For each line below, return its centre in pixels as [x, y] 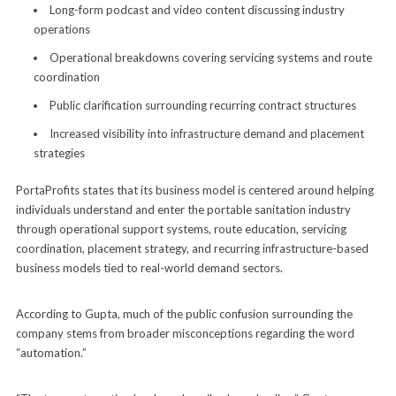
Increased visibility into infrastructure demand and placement [206, 133]
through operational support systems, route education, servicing [181, 228]
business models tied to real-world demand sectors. [149, 267]
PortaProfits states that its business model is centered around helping [194, 190]
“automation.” [51, 352]
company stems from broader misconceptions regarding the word [185, 333]
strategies [59, 152]
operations [61, 29]
